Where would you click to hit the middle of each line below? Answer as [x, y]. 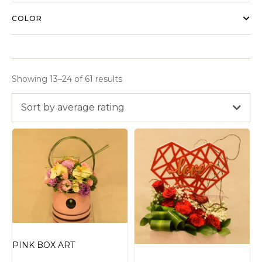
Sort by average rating [73, 107]
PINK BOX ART [44, 245]
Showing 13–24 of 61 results [67, 79]
